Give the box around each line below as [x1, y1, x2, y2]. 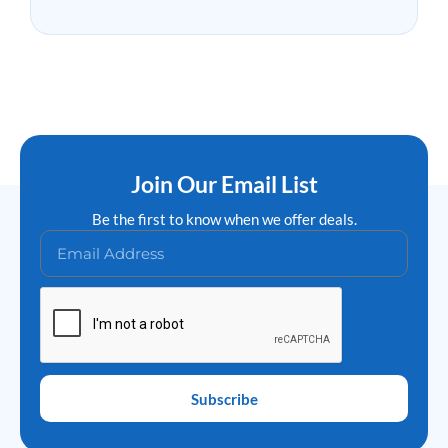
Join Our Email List [130, 170, 318, 199]
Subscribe [190, 389, 258, 408]
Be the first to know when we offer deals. [91, 210, 357, 229]
